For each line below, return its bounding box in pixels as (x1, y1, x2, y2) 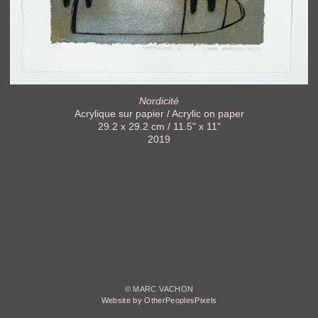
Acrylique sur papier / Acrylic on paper (74, 107, 244, 119)
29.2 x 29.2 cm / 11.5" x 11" (97, 120, 221, 132)
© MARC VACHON (124, 285, 194, 294)
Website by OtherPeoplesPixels (101, 296, 217, 305)
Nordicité (139, 94, 179, 106)
